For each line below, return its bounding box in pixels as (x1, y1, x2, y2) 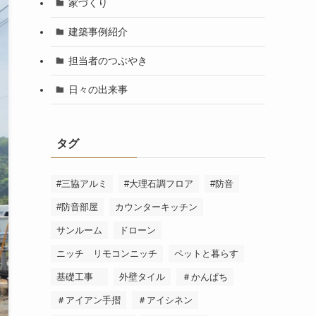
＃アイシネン (138, 295, 193, 305)
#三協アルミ (56, 178, 107, 189)
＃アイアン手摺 (56, 295, 121, 305)
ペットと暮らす (174, 248, 238, 259)
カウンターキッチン (115, 202, 197, 212)
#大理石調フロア (124, 178, 193, 189)
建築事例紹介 (68, 25, 128, 37)
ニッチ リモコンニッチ (56, 248, 157, 259)
